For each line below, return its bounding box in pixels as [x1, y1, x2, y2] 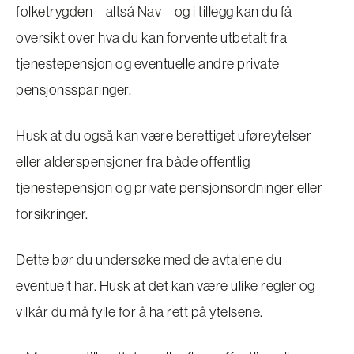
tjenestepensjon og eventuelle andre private [16, 54, 280, 73]
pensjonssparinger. [16, 80, 131, 99]
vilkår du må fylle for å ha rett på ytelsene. [16, 302, 263, 321]
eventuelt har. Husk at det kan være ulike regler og [16, 276, 315, 295]
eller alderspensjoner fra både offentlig [16, 152, 250, 171]
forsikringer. [16, 204, 88, 223]
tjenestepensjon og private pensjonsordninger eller [16, 178, 322, 197]
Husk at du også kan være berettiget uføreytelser [16, 126, 311, 145]
